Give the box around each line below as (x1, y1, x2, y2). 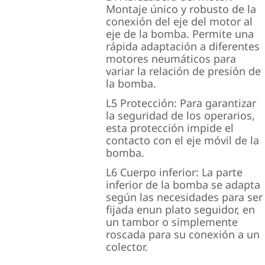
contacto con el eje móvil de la (106, 133, 260, 147)
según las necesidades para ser (106, 190, 263, 204)
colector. (106, 240, 148, 254)
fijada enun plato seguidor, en (106, 202, 256, 216)
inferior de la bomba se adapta (106, 177, 261, 192)
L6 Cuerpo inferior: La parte (106, 165, 243, 179)
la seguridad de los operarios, (106, 108, 256, 122)
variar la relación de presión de (106, 64, 261, 78)
